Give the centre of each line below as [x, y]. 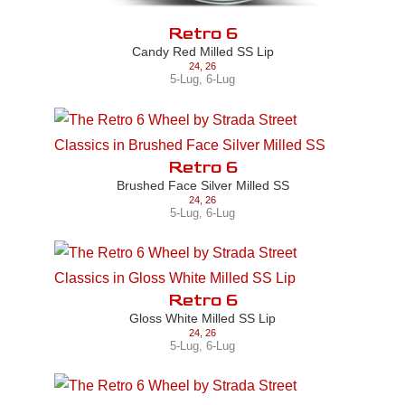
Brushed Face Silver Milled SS [202, 185]
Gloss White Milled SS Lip [202, 318]
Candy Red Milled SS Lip [202, 52]
